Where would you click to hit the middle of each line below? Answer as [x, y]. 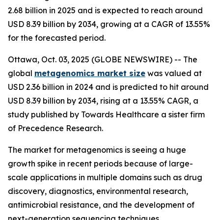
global [21, 73]
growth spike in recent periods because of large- [100, 164]
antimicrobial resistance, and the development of [101, 205]
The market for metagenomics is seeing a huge [97, 150]
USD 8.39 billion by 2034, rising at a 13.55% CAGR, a [103, 101]
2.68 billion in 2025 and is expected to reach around [105, 10]
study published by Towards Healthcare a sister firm [106, 114]
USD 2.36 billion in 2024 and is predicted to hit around [108, 87]
